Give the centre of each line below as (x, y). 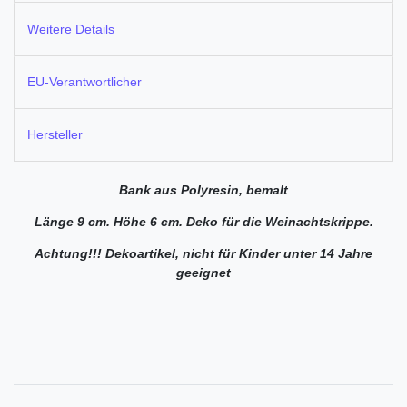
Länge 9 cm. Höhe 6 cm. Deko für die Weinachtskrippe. (203, 222)
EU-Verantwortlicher (84, 81)
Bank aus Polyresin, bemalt (203, 190)
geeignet (203, 273)
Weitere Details (71, 29)
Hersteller (55, 135)
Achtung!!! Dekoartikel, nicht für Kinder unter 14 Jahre (203, 254)
